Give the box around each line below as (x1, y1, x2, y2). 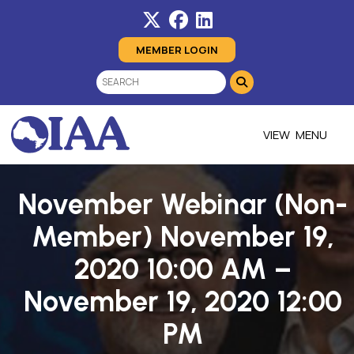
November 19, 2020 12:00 (24, 284, 342, 319)
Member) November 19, (32, 220, 334, 254)
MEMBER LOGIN (136, 43, 218, 58)
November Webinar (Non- (18, 187, 348, 222)
